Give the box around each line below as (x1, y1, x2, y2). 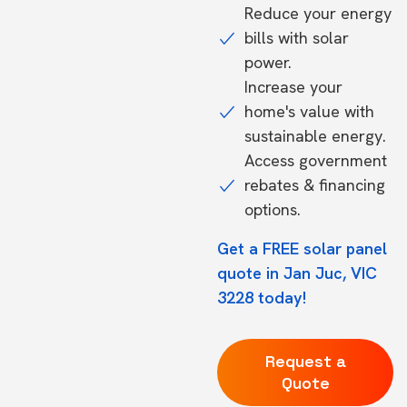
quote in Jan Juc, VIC (217, 263, 377, 283)
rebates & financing (244, 174, 385, 195)
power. (244, 52, 292, 73)
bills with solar (244, 27, 349, 48)
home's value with (244, 101, 374, 122)
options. (244, 199, 301, 220)
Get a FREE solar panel (217, 238, 387, 259)
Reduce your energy (244, 3, 392, 24)
